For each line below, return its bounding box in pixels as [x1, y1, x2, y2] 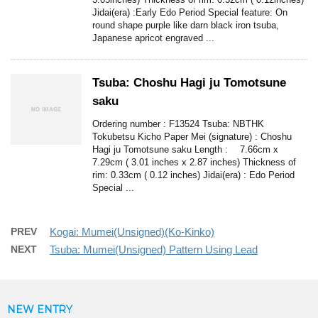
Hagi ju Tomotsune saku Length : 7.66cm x [92, 144, 278, 155]
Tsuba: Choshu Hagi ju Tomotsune [92, 76, 286, 90]
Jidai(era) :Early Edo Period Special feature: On [92, 7, 287, 18]
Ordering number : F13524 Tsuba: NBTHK [92, 119, 264, 130]
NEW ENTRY [7, 303, 72, 317]
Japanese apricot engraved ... [92, 33, 214, 44]
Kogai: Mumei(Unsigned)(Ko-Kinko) [50, 226, 214, 238]
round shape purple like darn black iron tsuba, [92, 20, 279, 31]
